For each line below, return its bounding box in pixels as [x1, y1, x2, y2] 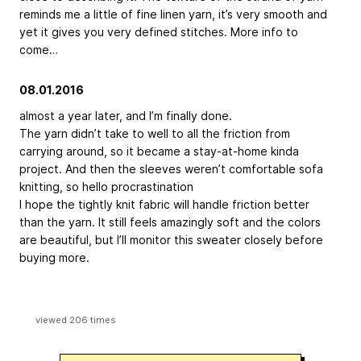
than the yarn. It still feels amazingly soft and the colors [19, 215, 321, 230]
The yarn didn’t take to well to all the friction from [19, 127, 290, 141]
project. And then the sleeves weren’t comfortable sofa [19, 162, 323, 176]
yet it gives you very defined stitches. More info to [19, 25, 298, 39]
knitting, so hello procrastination [19, 180, 197, 194]
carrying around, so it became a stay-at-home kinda [19, 144, 299, 159]
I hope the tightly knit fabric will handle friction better [19, 197, 309, 212]
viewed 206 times [35, 314, 116, 326]
